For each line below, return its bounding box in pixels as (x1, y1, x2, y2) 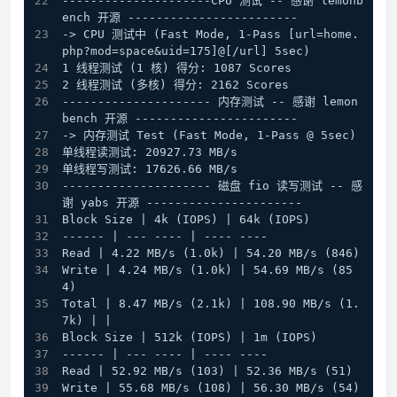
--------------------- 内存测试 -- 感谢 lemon (62, 95, 358, 109)
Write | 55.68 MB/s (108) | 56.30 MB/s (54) (62, 381, 360, 395)
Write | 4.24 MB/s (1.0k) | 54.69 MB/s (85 (62, 263, 353, 277)
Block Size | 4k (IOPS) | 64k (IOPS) (62, 213, 310, 227)
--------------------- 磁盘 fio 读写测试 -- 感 (62, 179, 362, 193)
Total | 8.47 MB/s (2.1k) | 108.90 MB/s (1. (62, 297, 360, 311)
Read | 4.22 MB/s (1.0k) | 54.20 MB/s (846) (62, 246, 360, 261)
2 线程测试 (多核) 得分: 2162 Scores (62, 78, 289, 92)
